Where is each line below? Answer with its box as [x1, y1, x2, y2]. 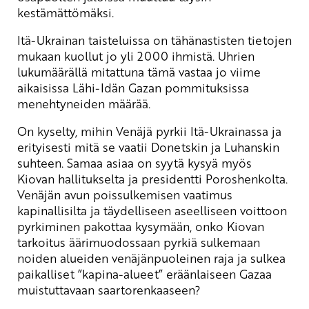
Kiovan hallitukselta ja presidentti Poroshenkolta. [17, 170, 288, 187]
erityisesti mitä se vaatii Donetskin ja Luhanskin [17, 138, 279, 155]
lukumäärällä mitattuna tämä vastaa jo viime [17, 63, 261, 80]
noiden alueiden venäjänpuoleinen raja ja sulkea [17, 249, 286, 266]
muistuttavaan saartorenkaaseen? [17, 281, 201, 298]
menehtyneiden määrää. [17, 94, 150, 112]
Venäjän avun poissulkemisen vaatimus [17, 186, 232, 203]
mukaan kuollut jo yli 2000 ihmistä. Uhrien [17, 47, 255, 64]
